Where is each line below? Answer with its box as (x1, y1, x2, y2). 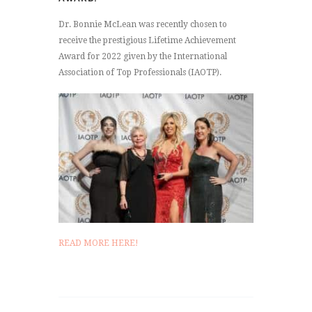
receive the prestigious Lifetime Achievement (58, 35, 236, 45)
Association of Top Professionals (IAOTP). (58, 67, 221, 77)
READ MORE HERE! (58, 238, 139, 249)
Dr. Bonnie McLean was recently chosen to (58, 19, 227, 29)
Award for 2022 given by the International (58, 51, 227, 61)
